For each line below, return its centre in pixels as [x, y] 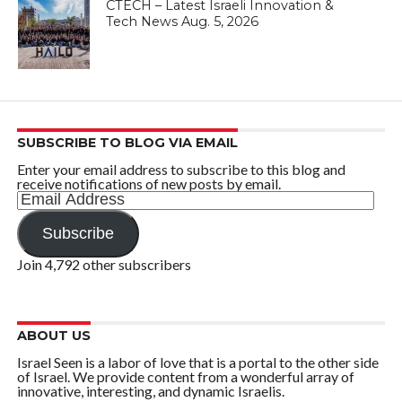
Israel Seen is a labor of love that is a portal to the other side [197, 363]
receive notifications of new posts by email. [149, 184]
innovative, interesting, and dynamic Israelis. [150, 391]
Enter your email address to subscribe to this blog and [181, 170]
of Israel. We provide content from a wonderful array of [185, 377]
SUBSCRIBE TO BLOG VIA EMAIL [127, 143]
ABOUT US [53, 336]
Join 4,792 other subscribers [104, 265]
